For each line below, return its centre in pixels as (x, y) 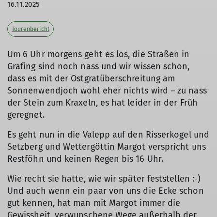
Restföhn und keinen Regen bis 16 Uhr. (85, 159)
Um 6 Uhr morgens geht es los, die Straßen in (99, 54)
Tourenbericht (31, 29)
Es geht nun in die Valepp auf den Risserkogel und (108, 135)
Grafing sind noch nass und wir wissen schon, (99, 66)
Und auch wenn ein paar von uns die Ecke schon (106, 191)
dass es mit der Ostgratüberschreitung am (91, 78)
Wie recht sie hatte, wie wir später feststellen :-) (104, 179)
